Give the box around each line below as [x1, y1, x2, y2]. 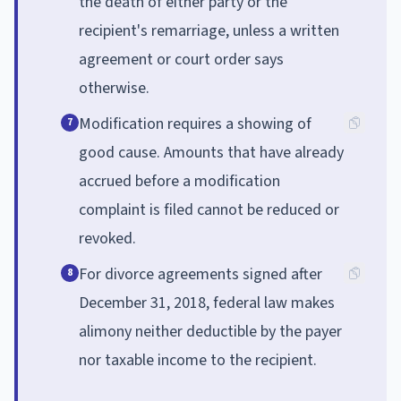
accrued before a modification [79, 169, 280, 192]
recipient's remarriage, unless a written [79, 19, 339, 42]
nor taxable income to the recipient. [79, 348, 317, 371]
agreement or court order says [79, 47, 284, 71]
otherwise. [79, 76, 149, 99]
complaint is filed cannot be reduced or [79, 198, 339, 221]
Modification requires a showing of [79, 112, 311, 135]
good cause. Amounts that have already [79, 141, 344, 164]
